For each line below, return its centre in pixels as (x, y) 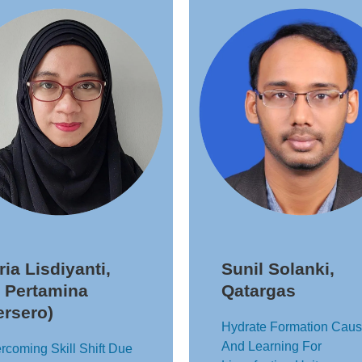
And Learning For (271, 346)
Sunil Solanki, (278, 269)
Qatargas (259, 290)
